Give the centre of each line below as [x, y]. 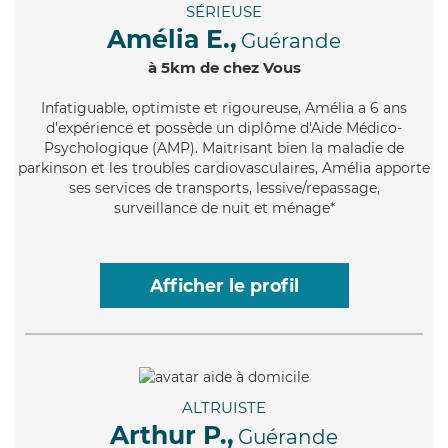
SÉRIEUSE [224, 12]
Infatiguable [83, 108]
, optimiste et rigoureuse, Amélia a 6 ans [266, 108]
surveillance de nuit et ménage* [224, 208]
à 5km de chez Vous [224, 68]
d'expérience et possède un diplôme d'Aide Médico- [224, 128]
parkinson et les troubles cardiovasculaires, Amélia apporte [224, 168]
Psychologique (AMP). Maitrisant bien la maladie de [224, 148]
